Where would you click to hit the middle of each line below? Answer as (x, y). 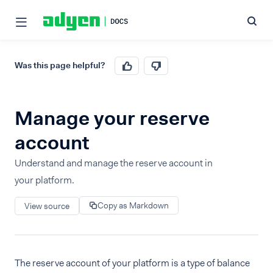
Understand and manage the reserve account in (114, 163)
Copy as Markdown (133, 205)
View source (47, 206)
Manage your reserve (112, 118)
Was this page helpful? (60, 65)
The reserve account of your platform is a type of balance (132, 263)
